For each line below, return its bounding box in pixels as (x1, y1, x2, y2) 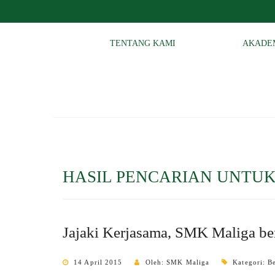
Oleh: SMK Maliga (145, 258, 210, 266)
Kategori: (233, 258, 268, 266)
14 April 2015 (74, 258, 123, 266)
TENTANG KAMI (110, 39, 176, 48)
